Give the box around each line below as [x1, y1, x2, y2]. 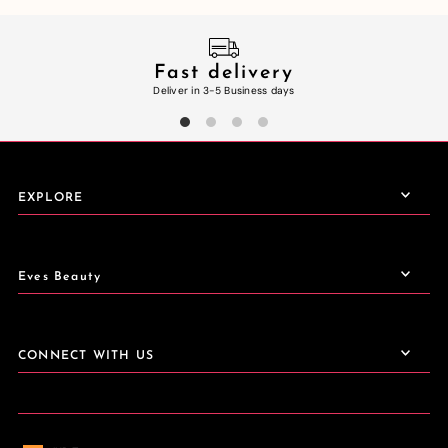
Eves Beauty [17, 271, 102, 284]
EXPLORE [17, 192, 84, 205]
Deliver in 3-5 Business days [153, 83, 295, 97]
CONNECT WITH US [17, 350, 155, 363]
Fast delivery [154, 62, 294, 83]
